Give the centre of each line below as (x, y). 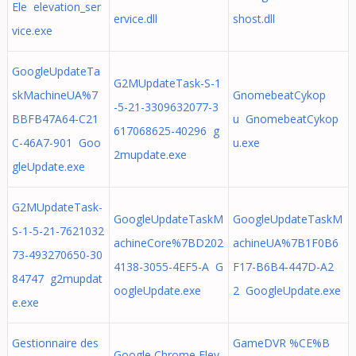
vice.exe (32, 31)
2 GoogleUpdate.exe (286, 290)
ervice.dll (135, 19)
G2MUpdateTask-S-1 (167, 83)
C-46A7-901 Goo (56, 143)
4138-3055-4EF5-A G (168, 267)
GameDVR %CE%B (281, 343)
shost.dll (253, 19)
